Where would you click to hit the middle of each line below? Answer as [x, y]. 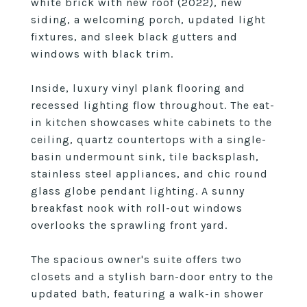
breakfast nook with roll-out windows [137, 208]
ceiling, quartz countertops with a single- [149, 139]
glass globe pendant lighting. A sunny [138, 191]
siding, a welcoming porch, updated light [148, 20]
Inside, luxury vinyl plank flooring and [138, 88]
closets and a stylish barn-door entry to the [152, 277]
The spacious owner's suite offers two [136, 259]
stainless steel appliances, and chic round [149, 174]
